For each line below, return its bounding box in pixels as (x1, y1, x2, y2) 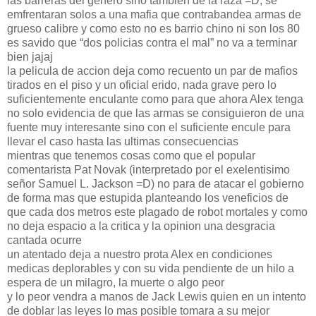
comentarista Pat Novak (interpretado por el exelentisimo (7, 163, 290, 176)
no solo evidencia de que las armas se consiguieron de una (7, 107, 304, 119)
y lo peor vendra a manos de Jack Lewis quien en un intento (7, 290, 306, 303)
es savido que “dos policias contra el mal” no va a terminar (7, 36, 297, 49)
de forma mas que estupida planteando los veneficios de (7, 191, 288, 204)
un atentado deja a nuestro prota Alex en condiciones (7, 248, 272, 260)
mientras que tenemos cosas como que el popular (7, 149, 255, 162)
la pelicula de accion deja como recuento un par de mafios (7, 64, 298, 77)
